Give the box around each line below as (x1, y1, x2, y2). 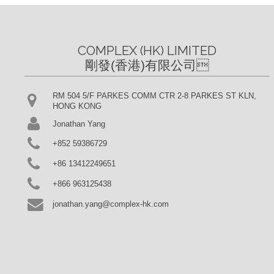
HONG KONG (53, 101, 102, 111)
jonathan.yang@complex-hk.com (53, 199, 169, 209)
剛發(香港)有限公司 (85, 57, 197, 72)
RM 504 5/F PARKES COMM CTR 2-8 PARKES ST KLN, (53, 91, 257, 100)
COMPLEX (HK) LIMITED (78, 42, 217, 58)
